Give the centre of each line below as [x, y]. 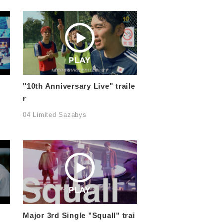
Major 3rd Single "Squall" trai [79, 216]
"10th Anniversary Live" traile [79, 86]
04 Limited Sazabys [55, 115]
